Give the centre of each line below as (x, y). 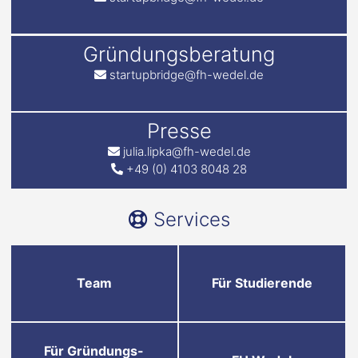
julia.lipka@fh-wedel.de (187, 152)
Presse (179, 131)
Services (191, 220)
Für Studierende (262, 283)
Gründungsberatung (179, 54)
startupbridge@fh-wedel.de (187, 74)
